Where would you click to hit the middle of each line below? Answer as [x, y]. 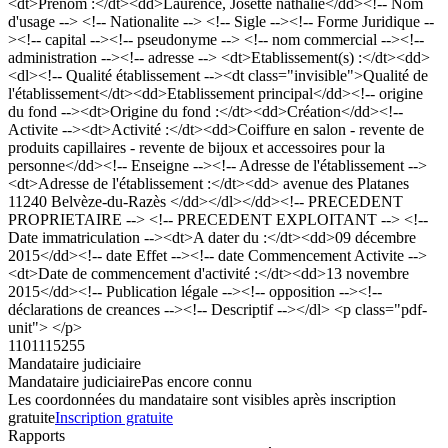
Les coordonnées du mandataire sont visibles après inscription [202, 399]
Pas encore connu [196, 381]
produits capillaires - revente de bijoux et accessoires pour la [196, 147]
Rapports [36, 435]
